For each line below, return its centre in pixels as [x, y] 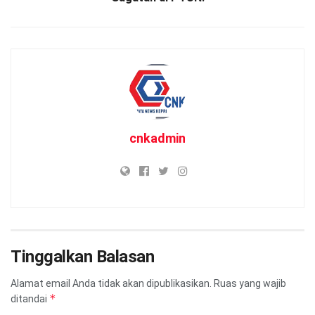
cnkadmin [157, 138]
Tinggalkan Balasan [83, 256]
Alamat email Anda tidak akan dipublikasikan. [111, 283]
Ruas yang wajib [250, 283]
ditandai [30, 298]
